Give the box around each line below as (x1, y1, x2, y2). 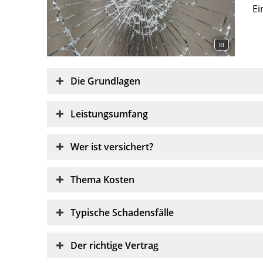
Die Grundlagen (70, 75, 140, 88)
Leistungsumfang (70, 107, 148, 121)
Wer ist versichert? (70, 140, 153, 154)
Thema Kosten (70, 173, 134, 187)
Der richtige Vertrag (70, 239, 159, 252)
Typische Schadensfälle (70, 206, 174, 220)
